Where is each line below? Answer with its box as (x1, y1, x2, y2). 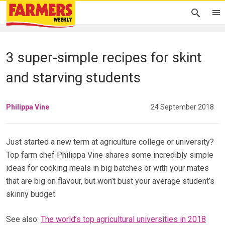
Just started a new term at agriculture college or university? (6, 137, 214, 147)
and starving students (6, 69, 141, 86)
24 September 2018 (151, 103, 214, 111)
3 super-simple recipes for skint (6, 49, 202, 66)
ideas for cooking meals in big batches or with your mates (6, 163, 209, 173)
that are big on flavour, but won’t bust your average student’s (6, 176, 214, 186)
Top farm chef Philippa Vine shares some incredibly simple (6, 150, 213, 160)
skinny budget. (6, 189, 57, 199)
